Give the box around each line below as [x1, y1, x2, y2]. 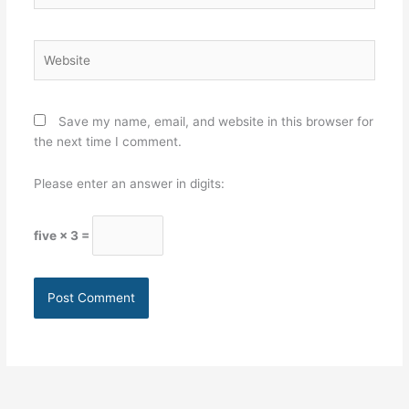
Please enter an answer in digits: [33, 175, 225, 191]
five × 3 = [33, 228, 92, 244]
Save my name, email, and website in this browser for [58, 114, 373, 130]
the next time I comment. [33, 134, 182, 150]
